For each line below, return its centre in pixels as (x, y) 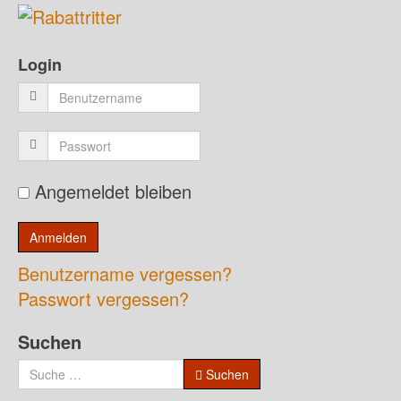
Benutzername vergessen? (125, 273)
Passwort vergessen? (103, 298)
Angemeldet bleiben (111, 191)
